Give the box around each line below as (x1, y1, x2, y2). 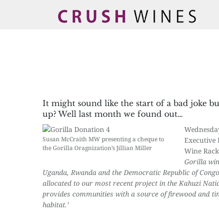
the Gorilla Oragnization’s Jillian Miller (43, 144, 152, 152)
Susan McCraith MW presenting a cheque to (43, 135, 164, 143)
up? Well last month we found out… (43, 109, 183, 119)
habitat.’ (43, 200, 69, 209)
